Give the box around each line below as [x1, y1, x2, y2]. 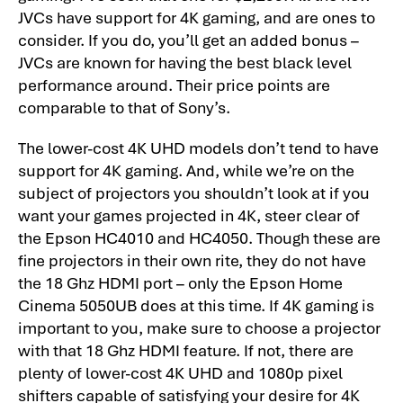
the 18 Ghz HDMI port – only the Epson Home [18, 270, 343, 293]
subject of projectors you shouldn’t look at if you [18, 180, 370, 203]
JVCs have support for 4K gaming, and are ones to [18, 5, 375, 29]
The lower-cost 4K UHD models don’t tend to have [18, 135, 379, 158]
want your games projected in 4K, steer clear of [18, 202, 360, 226]
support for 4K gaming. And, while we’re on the [18, 157, 354, 181]
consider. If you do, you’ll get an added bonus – [18, 28, 359, 51]
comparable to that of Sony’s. [18, 95, 230, 119]
